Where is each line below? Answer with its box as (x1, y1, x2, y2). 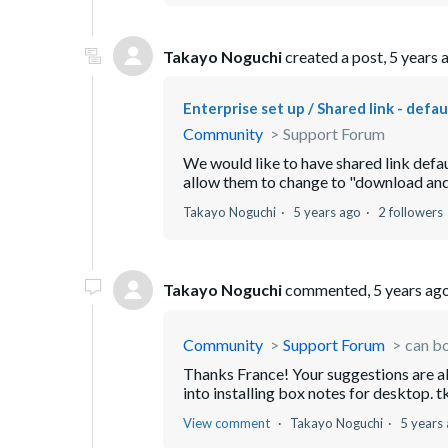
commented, (282, 280, 373, 300)
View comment (183, 414, 270, 431)
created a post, (282, 46, 389, 66)
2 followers (378, 203, 443, 220)
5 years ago (293, 203, 361, 220)
